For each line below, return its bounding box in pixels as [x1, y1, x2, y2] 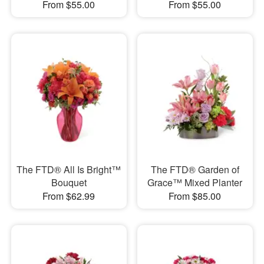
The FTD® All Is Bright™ [16, 163, 121, 177]
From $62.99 [42, 189, 95, 203]
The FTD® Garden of [150, 163, 239, 177]
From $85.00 [169, 189, 222, 203]
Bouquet [51, 176, 87, 190]
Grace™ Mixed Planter [147, 176, 243, 190]
